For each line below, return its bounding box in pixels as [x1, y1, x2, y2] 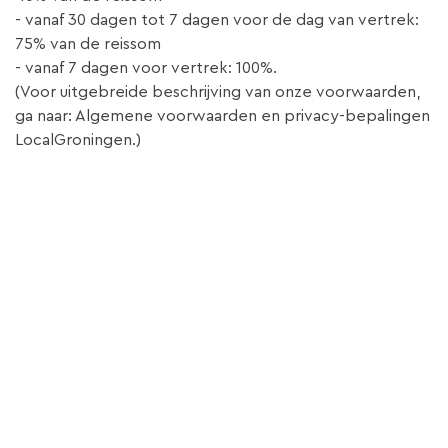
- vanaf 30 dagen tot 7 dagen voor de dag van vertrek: [15, 12, 419, 29]
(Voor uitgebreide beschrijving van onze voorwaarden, [15, 84, 420, 101]
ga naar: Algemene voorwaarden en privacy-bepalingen [15, 108, 430, 125]
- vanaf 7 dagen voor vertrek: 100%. [15, 60, 277, 77]
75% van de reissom [15, 36, 161, 53]
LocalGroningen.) [15, 132, 141, 149]
